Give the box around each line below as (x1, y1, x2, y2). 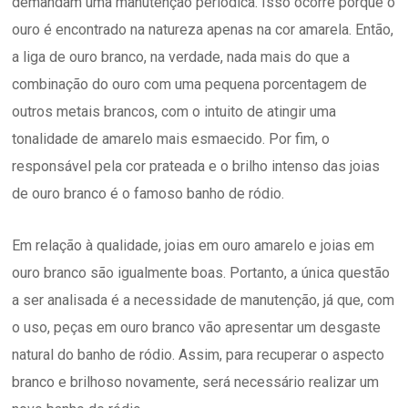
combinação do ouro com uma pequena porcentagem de (12, 75, 368, 93)
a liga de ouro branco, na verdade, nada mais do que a (12, 47, 351, 66)
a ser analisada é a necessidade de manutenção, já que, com (12, 291, 395, 309)
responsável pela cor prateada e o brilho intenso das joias (12, 157, 381, 175)
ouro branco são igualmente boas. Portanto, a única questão (12, 263, 391, 281)
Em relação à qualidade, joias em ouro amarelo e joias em (12, 236, 375, 254)
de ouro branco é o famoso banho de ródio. (12, 184, 285, 202)
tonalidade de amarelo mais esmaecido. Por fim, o (12, 129, 331, 148)
